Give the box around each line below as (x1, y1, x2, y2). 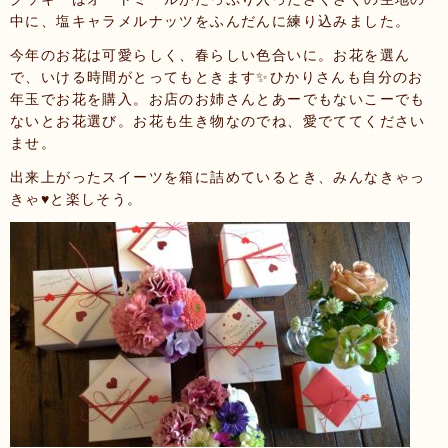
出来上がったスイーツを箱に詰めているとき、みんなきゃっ (10, 169, 426, 185)
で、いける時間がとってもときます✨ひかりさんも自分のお (10, 69, 424, 85)
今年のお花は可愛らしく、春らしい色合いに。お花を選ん (10, 47, 411, 63)
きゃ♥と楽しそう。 (10, 191, 143, 207)
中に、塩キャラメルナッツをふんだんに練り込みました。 (10, 13, 411, 29)
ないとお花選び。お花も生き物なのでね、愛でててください (10, 113, 426, 129)
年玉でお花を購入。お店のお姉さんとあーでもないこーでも (10, 91, 426, 107)
